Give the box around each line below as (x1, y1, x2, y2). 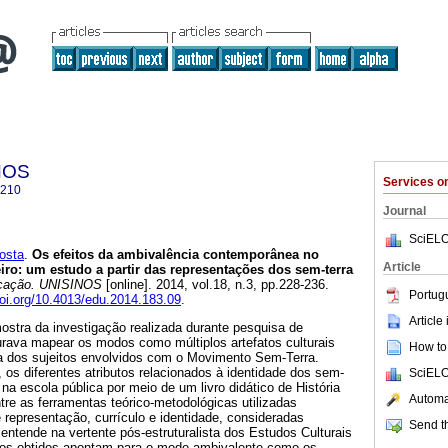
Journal (383, 204, 426, 218)
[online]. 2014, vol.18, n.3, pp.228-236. (102, 277, 329, 293)
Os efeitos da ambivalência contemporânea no (28, 247, 319, 263)
